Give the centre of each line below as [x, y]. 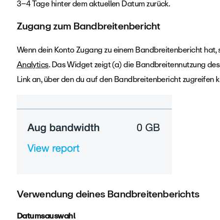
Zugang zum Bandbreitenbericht [88, 26]
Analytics [32, 65]
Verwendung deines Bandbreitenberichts [108, 194]
